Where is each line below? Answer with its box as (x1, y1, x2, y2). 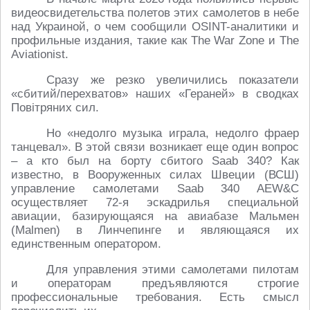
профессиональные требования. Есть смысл (11, 291, 299, 304)
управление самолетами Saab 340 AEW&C (11, 182, 299, 196)
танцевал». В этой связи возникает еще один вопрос (11, 140, 299, 154)
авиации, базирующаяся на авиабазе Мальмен (11, 210, 299, 224)
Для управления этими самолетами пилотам (46, 263, 299, 277)
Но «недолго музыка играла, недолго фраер (46, 127, 299, 140)
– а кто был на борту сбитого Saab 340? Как (11, 154, 299, 168)
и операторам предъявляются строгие (11, 277, 299, 291)
